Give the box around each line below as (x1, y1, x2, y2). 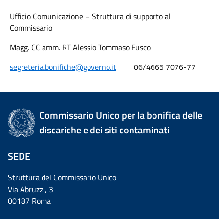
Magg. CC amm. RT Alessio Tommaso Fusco (10, 42, 151, 53)
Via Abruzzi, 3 (8, 183, 53, 195)
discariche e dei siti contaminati (39, 122, 170, 137)
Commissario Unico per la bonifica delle (39, 108, 203, 123)
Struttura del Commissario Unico (8, 172, 116, 183)
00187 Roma (8, 195, 51, 207)
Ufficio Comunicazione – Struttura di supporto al (10, 10, 171, 22)
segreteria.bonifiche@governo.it (10, 61, 116, 73)
